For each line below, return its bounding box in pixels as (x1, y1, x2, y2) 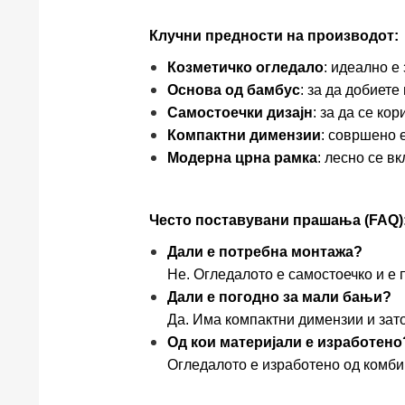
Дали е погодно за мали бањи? (166, 288, 391, 305)
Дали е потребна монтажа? (166, 243, 363, 259)
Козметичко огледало (166, 59, 324, 75)
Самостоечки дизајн (166, 104, 313, 120)
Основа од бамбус (166, 81, 300, 98)
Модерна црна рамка (166, 149, 317, 165)
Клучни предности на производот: (148, 27, 399, 43)
